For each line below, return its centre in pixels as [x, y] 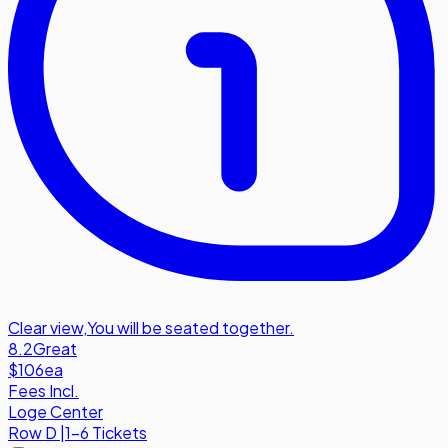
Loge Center [55, 412]
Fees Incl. [43, 391]
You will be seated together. [190, 328]
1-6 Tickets [106, 433]
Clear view [45, 328]
